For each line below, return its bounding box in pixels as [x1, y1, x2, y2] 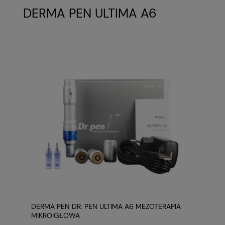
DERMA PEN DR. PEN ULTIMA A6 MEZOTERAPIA [31, 201, 181, 211]
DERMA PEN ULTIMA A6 [23, 5, 157, 22]
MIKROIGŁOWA [31, 210, 80, 220]
